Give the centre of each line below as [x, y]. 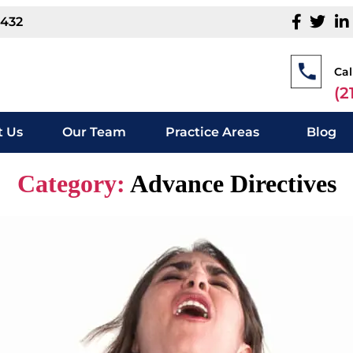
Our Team [94, 132]
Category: [71, 184]
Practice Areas [212, 132]
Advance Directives [233, 184]
